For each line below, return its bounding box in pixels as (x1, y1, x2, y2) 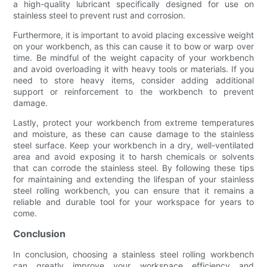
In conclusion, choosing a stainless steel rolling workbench (13, 249, 254, 259)
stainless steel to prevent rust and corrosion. (13, 10, 186, 20)
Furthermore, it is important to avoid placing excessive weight (13, 29, 254, 40)
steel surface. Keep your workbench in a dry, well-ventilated (13, 139, 254, 150)
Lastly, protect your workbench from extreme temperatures (13, 117, 254, 128)
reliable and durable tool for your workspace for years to (13, 196, 254, 207)
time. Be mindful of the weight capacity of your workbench (13, 52, 254, 63)
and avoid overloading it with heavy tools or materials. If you (13, 63, 254, 74)
